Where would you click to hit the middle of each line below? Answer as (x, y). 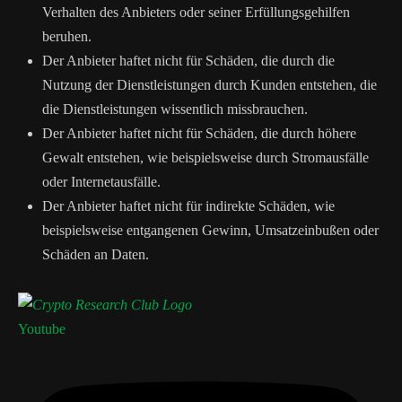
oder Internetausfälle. (101, 182)
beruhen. (67, 36)
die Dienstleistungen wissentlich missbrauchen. (175, 109)
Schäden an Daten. (96, 254)
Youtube (42, 328)
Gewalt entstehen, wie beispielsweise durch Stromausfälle (205, 157)
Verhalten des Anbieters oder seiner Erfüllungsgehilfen (196, 12)
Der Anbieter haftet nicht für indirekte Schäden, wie (188, 206)
